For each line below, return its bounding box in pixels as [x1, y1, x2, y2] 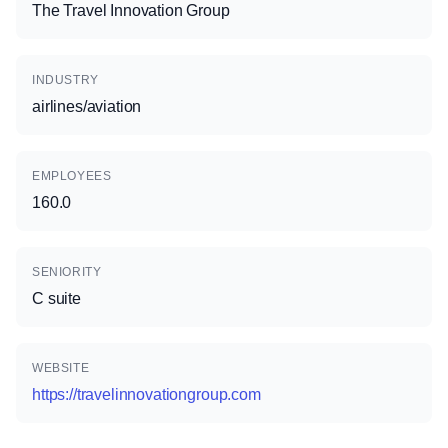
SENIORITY [32, 265, 102, 279]
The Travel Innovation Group [32, 2, 230, 19]
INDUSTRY [32, 73, 99, 87]
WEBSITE [32, 361, 90, 375]
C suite [32, 290, 81, 307]
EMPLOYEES [32, 169, 112, 183]
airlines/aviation [32, 98, 142, 115]
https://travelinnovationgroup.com [32, 386, 261, 403]
